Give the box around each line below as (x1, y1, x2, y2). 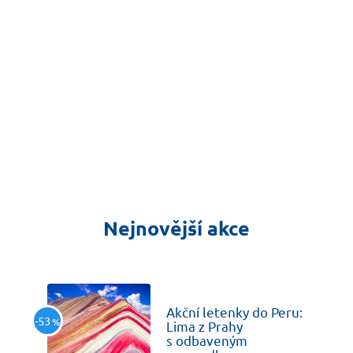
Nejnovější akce (103, 214, 250, 240)
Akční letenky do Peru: (166, 303, 303, 321)
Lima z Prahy (166, 318, 243, 335)
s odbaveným (166, 332, 248, 349)
